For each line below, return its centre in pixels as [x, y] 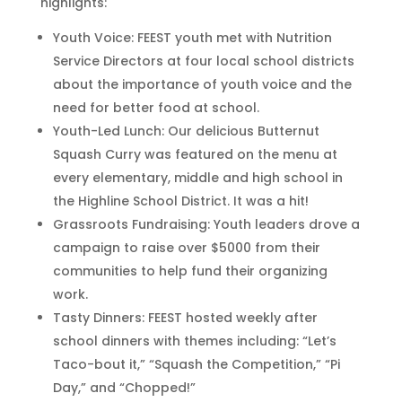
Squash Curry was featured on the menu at [195, 154]
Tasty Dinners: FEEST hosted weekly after [185, 318]
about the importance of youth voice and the [202, 84]
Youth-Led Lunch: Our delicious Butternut [186, 131]
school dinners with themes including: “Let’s [194, 341]
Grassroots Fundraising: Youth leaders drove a [206, 224]
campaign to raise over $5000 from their [186, 248]
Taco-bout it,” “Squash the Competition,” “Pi [196, 364]
